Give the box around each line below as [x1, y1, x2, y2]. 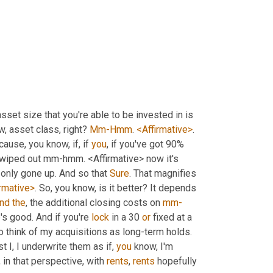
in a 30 [109, 211, 142, 224]
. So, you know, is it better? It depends [35, 182, 196, 194]
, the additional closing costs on [26, 197, 163, 209]
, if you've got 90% [107, 138, 184, 151]
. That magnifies [129, 168, 196, 180]
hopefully [155, 255, 197, 268]
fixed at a [151, 211, 192, 224]
